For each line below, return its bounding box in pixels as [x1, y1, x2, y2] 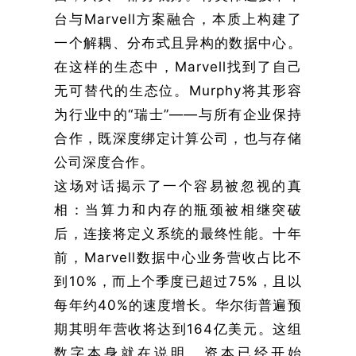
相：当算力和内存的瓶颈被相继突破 [54, 201, 302, 218]
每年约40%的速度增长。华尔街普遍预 [54, 296, 302, 313]
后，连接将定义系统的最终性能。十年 [54, 225, 302, 242]
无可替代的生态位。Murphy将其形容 [54, 82, 302, 99]
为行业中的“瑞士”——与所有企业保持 [54, 106, 302, 122]
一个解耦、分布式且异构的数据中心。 [54, 34, 302, 51]
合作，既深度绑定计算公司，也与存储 [54, 130, 302, 146]
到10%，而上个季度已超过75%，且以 [54, 273, 302, 289]
